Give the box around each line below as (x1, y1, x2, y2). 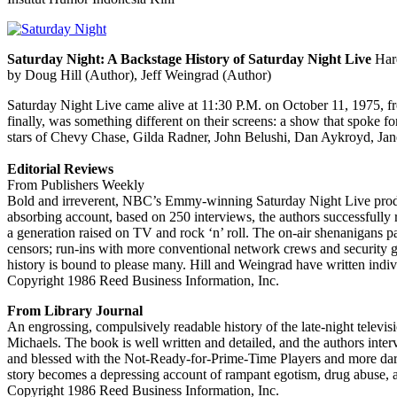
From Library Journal (7, 303, 143, 319)
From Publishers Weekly (7, 177, 144, 193)
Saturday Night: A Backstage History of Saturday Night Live (7, 51, 371, 67)
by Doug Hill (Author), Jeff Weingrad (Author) (7, 67, 271, 83)
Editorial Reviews (7, 161, 113, 177)
